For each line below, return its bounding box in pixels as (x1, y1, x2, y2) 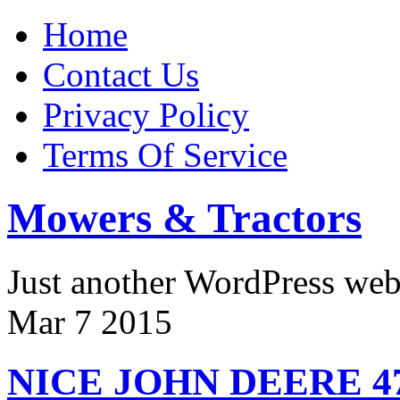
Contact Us (43, 55, 199, 94)
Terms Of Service (43, 136, 287, 174)
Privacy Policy (43, 96, 249, 134)
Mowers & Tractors (7, 195, 362, 242)
